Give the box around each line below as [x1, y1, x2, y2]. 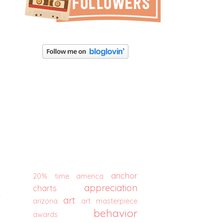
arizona [33, 197, 58, 206]
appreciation [84, 182, 137, 194]
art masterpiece [81, 197, 137, 206]
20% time [33, 172, 69, 181]
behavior [94, 206, 137, 220]
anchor [111, 171, 138, 181]
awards [33, 210, 58, 219]
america [76, 172, 104, 181]
